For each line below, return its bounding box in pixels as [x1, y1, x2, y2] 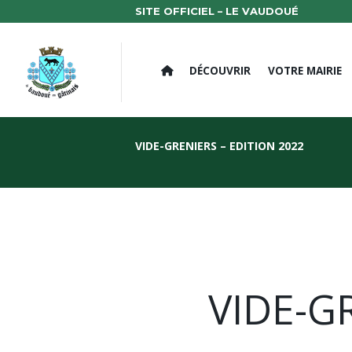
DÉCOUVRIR [189, 63, 251, 79]
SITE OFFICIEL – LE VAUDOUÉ [135, 5, 299, 18]
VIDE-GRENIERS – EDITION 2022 [135, 137, 303, 153]
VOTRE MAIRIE [267, 63, 342, 79]
